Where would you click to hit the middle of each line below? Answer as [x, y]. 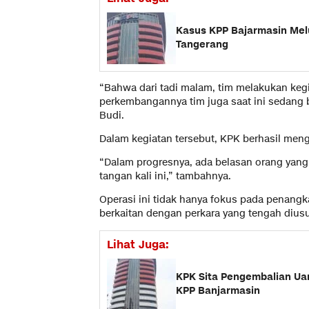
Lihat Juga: [138, 245]
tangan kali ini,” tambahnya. [165, 176]
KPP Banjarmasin [218, 291]
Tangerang [202, 45]
